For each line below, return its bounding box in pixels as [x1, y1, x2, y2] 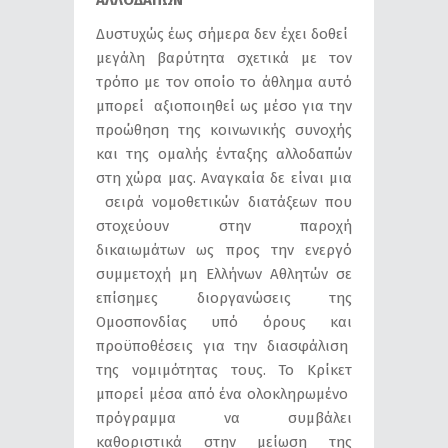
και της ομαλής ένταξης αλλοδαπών [96, 144, 352, 163]
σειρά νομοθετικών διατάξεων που [96, 192, 352, 211]
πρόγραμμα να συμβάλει [96, 408, 352, 427]
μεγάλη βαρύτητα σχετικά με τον [96, 48, 352, 67]
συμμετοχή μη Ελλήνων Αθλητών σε [96, 264, 352, 283]
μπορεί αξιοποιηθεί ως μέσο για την [96, 96, 352, 115]
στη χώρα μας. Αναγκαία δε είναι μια [96, 168, 352, 187]
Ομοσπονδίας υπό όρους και [96, 312, 352, 331]
